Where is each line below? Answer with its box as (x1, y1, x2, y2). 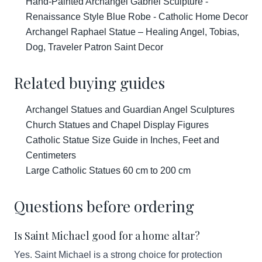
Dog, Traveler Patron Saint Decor (26, 42, 163, 52)
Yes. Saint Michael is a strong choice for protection (14, 250, 222, 260)
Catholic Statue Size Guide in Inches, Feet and (26, 135, 219, 145)
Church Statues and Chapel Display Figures (26, 120, 209, 130)
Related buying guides (14, 73, 165, 93)
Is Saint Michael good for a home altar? (14, 229, 200, 243)
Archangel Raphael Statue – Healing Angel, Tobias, (26, 27, 239, 37)
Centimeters (26, 150, 76, 160)
